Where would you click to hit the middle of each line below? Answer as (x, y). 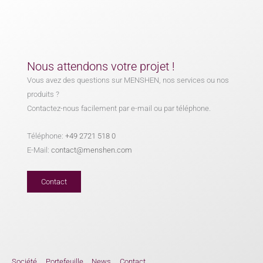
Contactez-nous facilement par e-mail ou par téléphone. (119, 108)
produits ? (43, 94)
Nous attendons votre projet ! (101, 66)
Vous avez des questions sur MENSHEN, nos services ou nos (128, 80)
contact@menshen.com (92, 150)
